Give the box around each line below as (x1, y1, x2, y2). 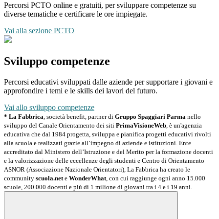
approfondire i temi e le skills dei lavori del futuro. (4, 86, 157, 95)
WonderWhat (69, 174, 106, 182)
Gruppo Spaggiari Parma (115, 112, 186, 120)
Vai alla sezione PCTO (4, 26, 74, 35)
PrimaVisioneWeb (116, 121, 166, 129)
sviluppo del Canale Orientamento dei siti (4, 121, 116, 129)
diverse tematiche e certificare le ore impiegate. (4, 9, 148, 18)
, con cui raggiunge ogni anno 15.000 (106, 174, 205, 182)
